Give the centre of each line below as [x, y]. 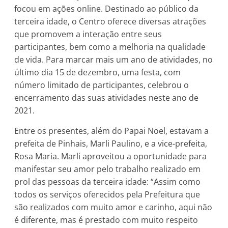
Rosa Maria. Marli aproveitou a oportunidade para [111, 156]
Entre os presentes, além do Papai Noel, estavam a [112, 131]
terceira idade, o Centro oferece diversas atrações [110, 22]
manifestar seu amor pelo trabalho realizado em [108, 169]
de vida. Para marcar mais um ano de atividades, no [114, 60]
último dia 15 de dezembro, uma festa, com [98, 73]
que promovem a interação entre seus [88, 34]
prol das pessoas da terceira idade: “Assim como [108, 182]
